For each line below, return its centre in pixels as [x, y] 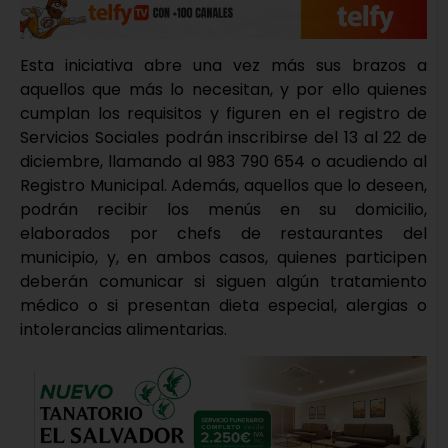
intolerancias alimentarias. [123, 329]
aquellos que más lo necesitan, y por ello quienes [223, 89]
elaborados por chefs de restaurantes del [223, 233]
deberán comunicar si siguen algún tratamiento [223, 281]
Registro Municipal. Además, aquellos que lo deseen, [223, 185]
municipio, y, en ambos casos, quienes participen [223, 257]
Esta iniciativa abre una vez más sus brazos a [223, 65]
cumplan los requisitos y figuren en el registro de [223, 113]
